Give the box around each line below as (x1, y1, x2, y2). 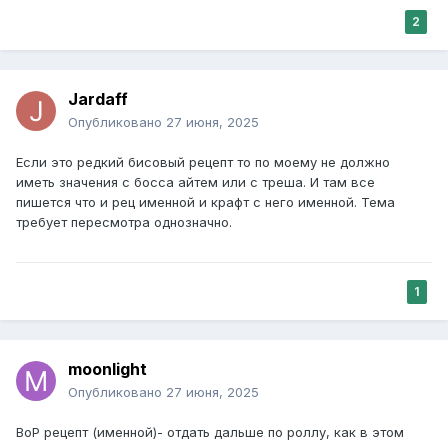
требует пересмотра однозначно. (16, 214, 232, 231)
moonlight (68, 359, 147, 380)
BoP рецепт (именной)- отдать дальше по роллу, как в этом (16, 424, 404, 441)
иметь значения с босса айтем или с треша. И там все (16, 174, 375, 191)
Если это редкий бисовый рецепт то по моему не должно (16, 154, 390, 171)
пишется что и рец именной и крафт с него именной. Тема (16, 194, 395, 211)
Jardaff (68, 89, 128, 110)
